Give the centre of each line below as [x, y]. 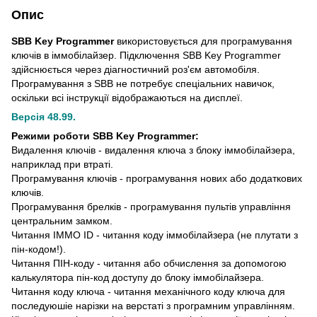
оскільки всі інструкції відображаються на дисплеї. [127, 97]
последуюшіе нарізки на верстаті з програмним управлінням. [153, 305]
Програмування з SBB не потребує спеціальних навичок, [143, 83]
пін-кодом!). [39, 249]
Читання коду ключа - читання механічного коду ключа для [148, 291]
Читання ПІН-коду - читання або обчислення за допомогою [149, 263]
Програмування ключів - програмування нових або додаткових [157, 178]
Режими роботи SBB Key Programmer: [105, 136]
